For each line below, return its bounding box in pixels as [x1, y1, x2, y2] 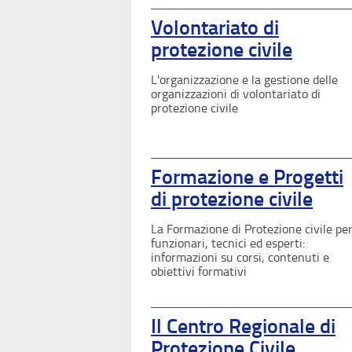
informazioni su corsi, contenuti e [151, 249, 329, 265]
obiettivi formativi [151, 263, 247, 279]
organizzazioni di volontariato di [151, 86, 321, 101]
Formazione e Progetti [151, 164, 343, 189]
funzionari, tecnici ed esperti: [151, 235, 305, 251]
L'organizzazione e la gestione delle [151, 71, 338, 87]
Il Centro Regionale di [151, 313, 335, 339]
